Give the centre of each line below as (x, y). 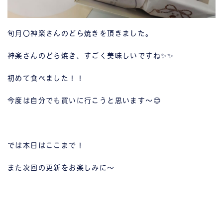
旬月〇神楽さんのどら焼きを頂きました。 (80, 34)
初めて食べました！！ (46, 79)
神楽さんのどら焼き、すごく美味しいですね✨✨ (91, 56)
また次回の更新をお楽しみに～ (61, 168)
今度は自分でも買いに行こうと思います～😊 (84, 101)
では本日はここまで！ (46, 146)
